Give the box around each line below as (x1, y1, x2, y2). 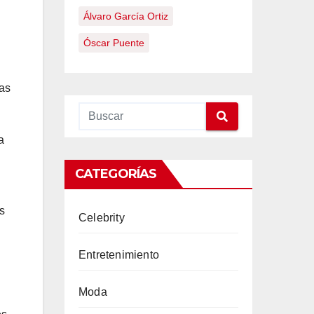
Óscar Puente (83, 37, 144, 48)
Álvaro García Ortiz (83, 11, 168, 22)
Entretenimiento (78, 249, 159, 261)
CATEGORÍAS (75, 166, 156, 182)
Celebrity (78, 212, 125, 224)
